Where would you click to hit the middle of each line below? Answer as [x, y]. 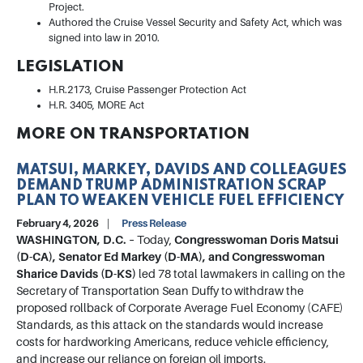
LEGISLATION [70, 68]
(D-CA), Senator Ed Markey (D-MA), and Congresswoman [171, 257]
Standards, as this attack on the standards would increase [170, 325]
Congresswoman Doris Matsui [256, 240]
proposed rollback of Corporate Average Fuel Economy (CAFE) [180, 308]
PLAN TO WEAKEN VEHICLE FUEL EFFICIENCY [180, 201]
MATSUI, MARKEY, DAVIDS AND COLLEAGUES [181, 171]
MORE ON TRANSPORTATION [133, 135]
